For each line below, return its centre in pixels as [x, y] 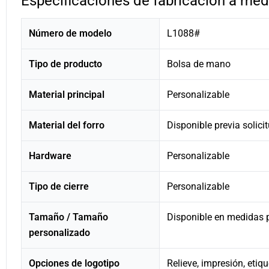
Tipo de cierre [59, 186]
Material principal [67, 94]
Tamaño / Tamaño [68, 217]
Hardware [50, 156]
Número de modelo [70, 33]
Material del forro [67, 125]
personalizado [59, 232]
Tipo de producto [65, 64]
